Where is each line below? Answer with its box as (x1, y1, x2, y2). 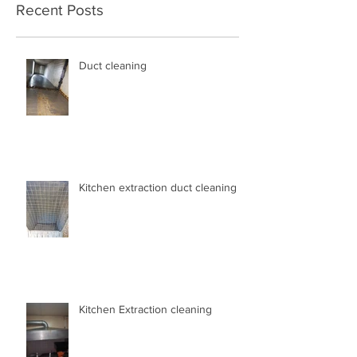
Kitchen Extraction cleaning (79, 324, 212, 337)
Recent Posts (16, 23, 104, 40)
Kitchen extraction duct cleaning (79, 202, 237, 215)
